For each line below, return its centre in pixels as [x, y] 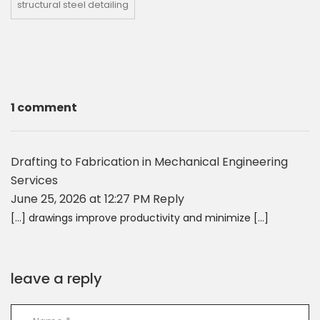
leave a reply [56, 278]
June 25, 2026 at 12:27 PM [82, 199]
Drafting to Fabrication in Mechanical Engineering [149, 161]
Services [34, 180]
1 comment [44, 107]
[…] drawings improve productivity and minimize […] [140, 217]
